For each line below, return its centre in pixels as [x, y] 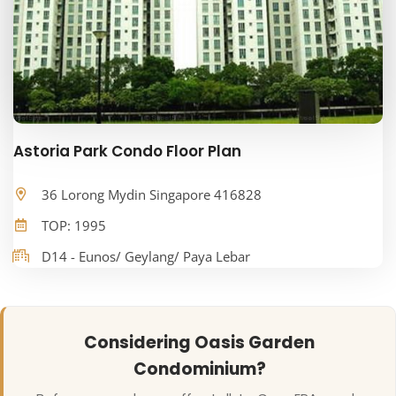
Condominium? [199, 369]
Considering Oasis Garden [199, 343]
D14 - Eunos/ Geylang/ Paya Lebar [146, 257]
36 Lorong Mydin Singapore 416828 [152, 195]
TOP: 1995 [74, 226]
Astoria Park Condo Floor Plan [127, 152]
